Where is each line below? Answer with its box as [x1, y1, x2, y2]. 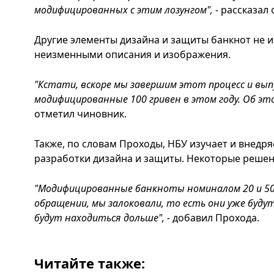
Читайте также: [34, 254, 145, 272]
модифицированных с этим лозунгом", [34, 3, 215, 17]
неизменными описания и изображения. [34, 48, 231, 61]
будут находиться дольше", [34, 211, 165, 224]
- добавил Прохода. [165, 211, 259, 224]
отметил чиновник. [34, 107, 127, 120]
